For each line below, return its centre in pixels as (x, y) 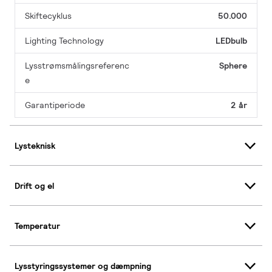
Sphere (233, 66)
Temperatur (37, 226)
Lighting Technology (64, 41)
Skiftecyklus (48, 16)
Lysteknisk (35, 145)
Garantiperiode (55, 105)
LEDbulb (231, 41)
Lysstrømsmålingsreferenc (77, 66)
